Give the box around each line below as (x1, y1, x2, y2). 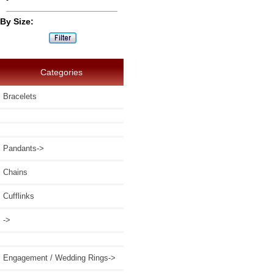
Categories (40, 67, 83, 78)
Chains (3, 168, 28, 177)
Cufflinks (3, 191, 34, 201)
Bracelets (3, 92, 37, 102)
